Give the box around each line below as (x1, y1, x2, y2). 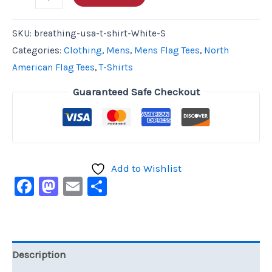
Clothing (64, 44, 102, 56)
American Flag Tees (12, 61, 95, 73)
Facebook (34, 174, 119, 197)
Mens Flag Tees (134, 44, 200, 56)
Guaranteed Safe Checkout (72, 86, 200, 98)
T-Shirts (99, 61, 133, 73)
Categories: (12, 44, 64, 56)
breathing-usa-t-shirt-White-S (34, 27, 166, 39)
